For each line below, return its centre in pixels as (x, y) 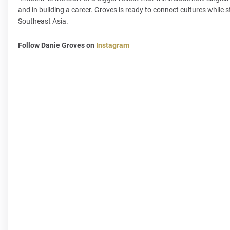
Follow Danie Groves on (57, 45)
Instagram (113, 45)
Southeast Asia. (44, 21)
